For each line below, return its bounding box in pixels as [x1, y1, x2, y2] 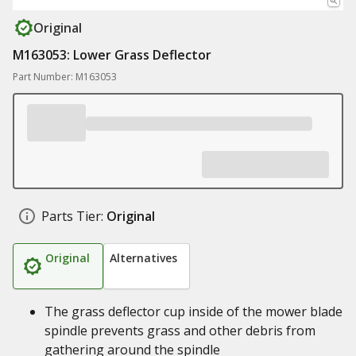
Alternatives [110, 250, 177, 265]
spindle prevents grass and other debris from [44, 322, 315, 339]
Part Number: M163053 [13, 70, 117, 83]
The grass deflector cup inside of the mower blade [44, 303, 342, 320]
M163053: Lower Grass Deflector [13, 46, 211, 64]
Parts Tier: [41, 207, 103, 225]
